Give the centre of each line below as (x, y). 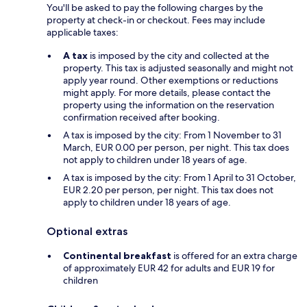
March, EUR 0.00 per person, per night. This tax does (176, 147)
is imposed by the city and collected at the (179, 55)
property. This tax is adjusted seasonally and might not (178, 67)
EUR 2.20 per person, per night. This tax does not (168, 189)
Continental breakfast (117, 255)
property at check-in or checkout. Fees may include (156, 20)
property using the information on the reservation (169, 105)
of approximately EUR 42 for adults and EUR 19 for (169, 268)
